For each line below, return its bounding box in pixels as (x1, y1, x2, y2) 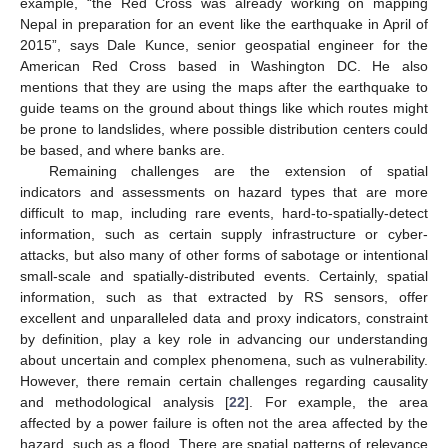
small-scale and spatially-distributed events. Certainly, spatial (20, 268, 428, 285)
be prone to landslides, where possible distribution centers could (20, 121, 428, 138)
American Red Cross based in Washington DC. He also (20, 58, 428, 75)
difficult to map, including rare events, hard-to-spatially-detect (20, 205, 428, 222)
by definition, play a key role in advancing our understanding (20, 331, 428, 348)
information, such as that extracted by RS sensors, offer (20, 289, 428, 306)
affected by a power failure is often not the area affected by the (20, 415, 428, 432)
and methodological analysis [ (20, 394, 230, 411)
